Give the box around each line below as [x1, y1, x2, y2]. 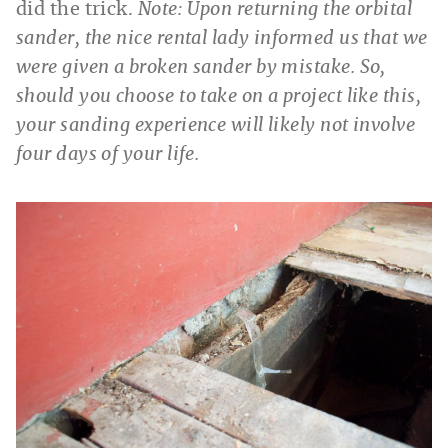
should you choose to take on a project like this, [16, 88, 422, 107]
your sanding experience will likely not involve [16, 117, 416, 136]
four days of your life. [16, 146, 204, 165]
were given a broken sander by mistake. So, [16, 59, 386, 78]
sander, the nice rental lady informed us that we [16, 30, 428, 49]
